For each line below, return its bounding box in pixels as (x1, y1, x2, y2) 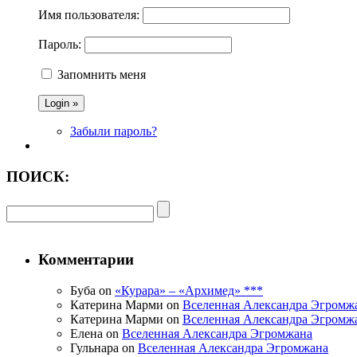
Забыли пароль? (70, 124, 157, 139)
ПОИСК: (6, 167, 69, 185)
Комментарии (38, 251, 134, 269)
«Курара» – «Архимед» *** (115, 283, 263, 297)
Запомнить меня (57, 68, 146, 82)
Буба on (70, 283, 115, 297)
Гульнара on (70, 340, 138, 355)
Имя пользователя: (38, 8, 139, 22)
